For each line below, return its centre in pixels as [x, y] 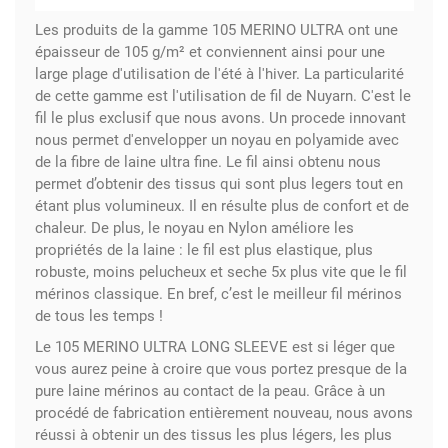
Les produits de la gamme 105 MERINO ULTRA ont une [216, 29]
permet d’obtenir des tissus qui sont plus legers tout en [218, 183]
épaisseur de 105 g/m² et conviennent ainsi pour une [209, 51]
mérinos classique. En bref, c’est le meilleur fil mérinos [218, 293]
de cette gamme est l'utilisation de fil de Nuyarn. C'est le [222, 95]
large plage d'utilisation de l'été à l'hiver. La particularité [219, 73]
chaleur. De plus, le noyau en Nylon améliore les [194, 227]
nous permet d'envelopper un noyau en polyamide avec [216, 139]
